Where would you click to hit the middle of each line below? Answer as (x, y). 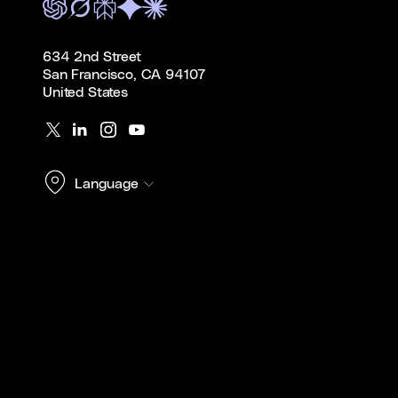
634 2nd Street (92, 57)
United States (85, 92)
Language (107, 184)
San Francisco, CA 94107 (124, 75)
